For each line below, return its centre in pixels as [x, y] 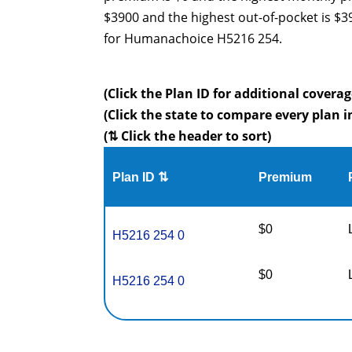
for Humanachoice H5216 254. [193, 38]
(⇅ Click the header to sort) [187, 136]
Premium [286, 177]
